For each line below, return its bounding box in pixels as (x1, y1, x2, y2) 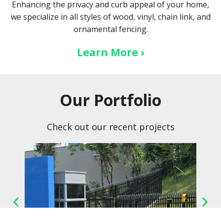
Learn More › (76, 45, 145, 60)
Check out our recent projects (46, 121, 175, 133)
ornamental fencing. (73, 24, 148, 35)
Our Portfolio (60, 89, 161, 111)
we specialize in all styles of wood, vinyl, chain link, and (10, 11, 211, 23)
